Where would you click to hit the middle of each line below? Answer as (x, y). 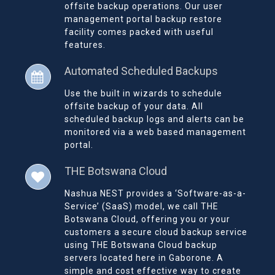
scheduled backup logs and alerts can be (154, 119)
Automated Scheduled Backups (141, 71)
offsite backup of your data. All (134, 107)
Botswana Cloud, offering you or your (147, 219)
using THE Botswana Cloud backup (141, 245)
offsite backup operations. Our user (143, 6)
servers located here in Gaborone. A (144, 258)
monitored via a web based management (155, 132)
